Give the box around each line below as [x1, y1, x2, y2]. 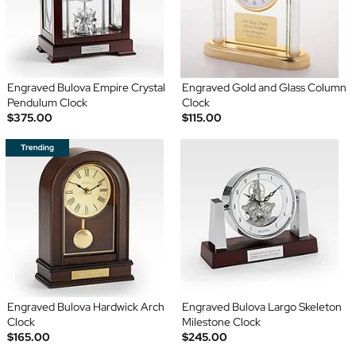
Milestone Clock [182, 315, 261, 330]
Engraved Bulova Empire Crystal [6, 80, 165, 95]
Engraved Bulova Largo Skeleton [182, 300, 342, 315]
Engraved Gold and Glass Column [182, 80, 346, 95]
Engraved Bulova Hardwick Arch [6, 300, 164, 315]
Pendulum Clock [6, 95, 87, 110]
